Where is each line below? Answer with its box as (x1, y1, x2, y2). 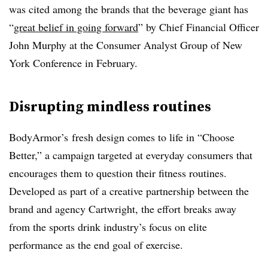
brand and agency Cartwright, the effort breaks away (9, 202, 236, 216)
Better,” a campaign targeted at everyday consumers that (9, 148, 252, 162)
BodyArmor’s (9, 130, 72, 144)
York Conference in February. (9, 56, 138, 70)
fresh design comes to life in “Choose (72, 130, 234, 144)
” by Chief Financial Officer (138, 20, 259, 34)
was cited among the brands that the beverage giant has (9, 2, 248, 16)
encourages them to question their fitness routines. (9, 166, 227, 180)
